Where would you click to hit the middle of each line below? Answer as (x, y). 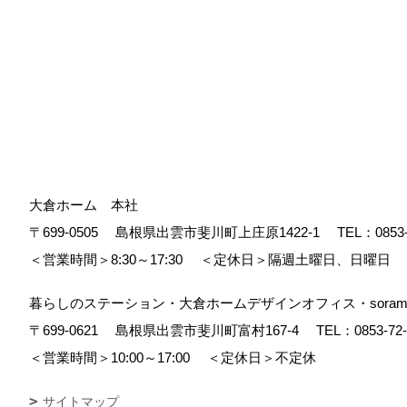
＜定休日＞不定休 (260, 358)
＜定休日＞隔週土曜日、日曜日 (293, 260)
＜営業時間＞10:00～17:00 (116, 358)
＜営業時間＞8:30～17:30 (113, 260)
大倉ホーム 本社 (84, 205)
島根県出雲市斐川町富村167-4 (212, 331)
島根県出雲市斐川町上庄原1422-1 (223, 233)
